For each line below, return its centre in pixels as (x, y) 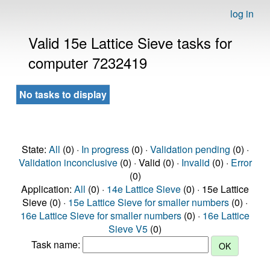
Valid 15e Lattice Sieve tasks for (130, 42)
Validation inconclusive (68, 162)
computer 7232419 (88, 62)
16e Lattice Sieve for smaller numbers (101, 215)
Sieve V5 (128, 229)
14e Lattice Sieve (144, 189)
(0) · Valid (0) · (149, 162)
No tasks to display (63, 94)
